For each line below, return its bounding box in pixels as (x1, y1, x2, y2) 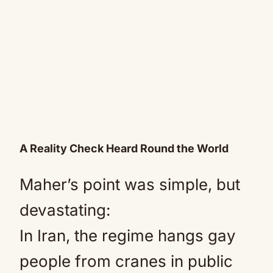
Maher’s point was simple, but (19, 175, 240, 194)
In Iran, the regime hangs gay (19, 226, 236, 245)
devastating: (19, 200, 110, 219)
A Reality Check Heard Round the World (19, 142, 229, 155)
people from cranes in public (19, 252, 233, 271)
